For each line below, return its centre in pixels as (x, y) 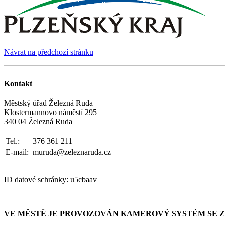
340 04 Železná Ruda (38, 121)
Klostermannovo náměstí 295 (50, 112)
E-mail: (18, 152)
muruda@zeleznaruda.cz (72, 152)
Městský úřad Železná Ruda (48, 103)
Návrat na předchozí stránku (49, 52)
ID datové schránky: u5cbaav (50, 179)
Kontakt (18, 83)
